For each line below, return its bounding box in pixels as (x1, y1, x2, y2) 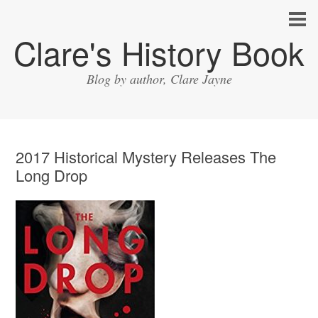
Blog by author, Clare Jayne (86, 70, 232, 87)
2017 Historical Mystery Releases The (16, 146, 277, 168)
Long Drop (16, 164, 88, 186)
